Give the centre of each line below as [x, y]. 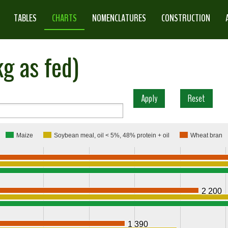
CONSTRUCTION [186, 18]
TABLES [25, 18]
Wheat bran [206, 135]
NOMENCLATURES [119, 18]
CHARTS [65, 18]
